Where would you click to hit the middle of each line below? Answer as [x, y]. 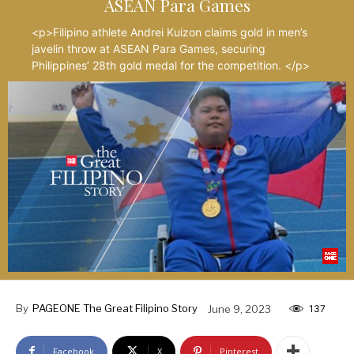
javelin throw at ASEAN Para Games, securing [149, 49]
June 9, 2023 [239, 309]
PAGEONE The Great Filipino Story [115, 309]
